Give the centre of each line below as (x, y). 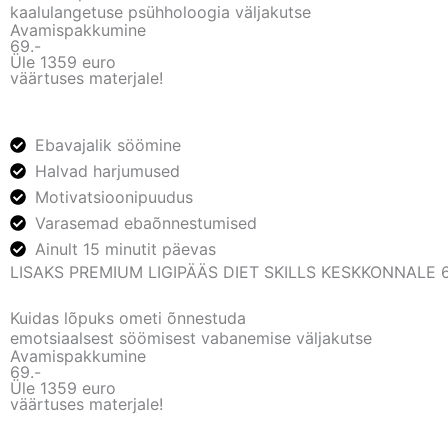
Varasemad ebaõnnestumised (146, 222)
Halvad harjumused (107, 170)
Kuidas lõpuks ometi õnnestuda (128, 317)
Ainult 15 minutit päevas (125, 248)
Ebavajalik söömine (108, 144)
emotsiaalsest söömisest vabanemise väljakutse (191, 337)
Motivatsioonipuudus (114, 196)
